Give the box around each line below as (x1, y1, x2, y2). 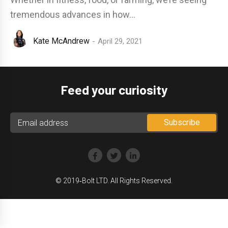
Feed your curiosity (60, 82, 168, 97)
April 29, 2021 (98, 36, 142, 46)
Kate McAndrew (33, 36, 90, 46)
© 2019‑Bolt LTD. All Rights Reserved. (55, 177, 173, 185)
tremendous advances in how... (10, 9, 135, 20)
